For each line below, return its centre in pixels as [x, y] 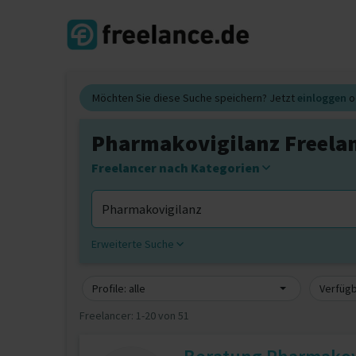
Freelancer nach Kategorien [177, 168]
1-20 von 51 [163, 315]
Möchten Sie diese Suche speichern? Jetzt [195, 98]
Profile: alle [119, 288]
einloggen [322, 98]
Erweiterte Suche [134, 244]
